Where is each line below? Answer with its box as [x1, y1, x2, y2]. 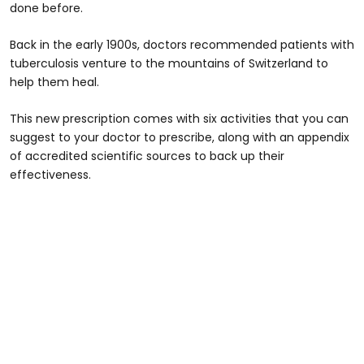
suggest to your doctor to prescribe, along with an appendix [10, 129, 349, 146]
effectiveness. [10, 167, 91, 184]
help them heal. [10, 74, 99, 91]
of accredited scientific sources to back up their [10, 148, 284, 165]
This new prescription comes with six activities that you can [10, 110, 349, 128]
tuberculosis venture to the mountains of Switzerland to [10, 55, 328, 72]
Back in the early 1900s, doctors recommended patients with [10, 37, 354, 54]
